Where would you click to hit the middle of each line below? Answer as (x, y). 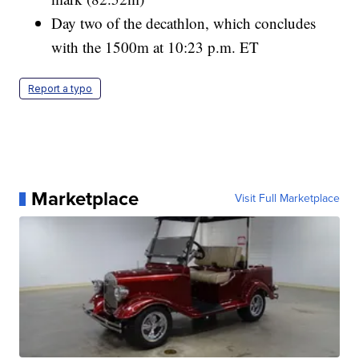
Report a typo (61, 89)
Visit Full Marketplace (287, 199)
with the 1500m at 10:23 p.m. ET (155, 47)
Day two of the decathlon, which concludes (184, 23)
